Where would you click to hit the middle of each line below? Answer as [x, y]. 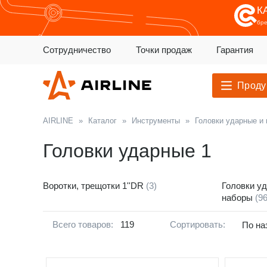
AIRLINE [58, 121]
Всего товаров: [83, 224]
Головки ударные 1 [127, 150]
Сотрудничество [77, 50]
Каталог [103, 121]
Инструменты [156, 121]
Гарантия [235, 50]
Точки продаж [164, 50]
